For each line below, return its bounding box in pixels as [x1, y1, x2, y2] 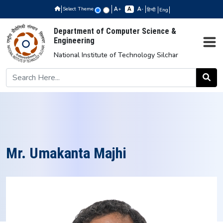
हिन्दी [146, 6, 157, 13]
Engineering [53, 35, 95, 45]
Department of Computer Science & [53, 26, 176, 36]
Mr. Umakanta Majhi [6, 144, 126, 162]
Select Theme [62, 5, 94, 12]
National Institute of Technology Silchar [53, 50, 178, 60]
